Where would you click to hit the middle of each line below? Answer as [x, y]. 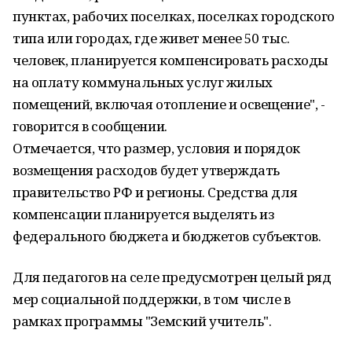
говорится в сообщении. [90, 126]
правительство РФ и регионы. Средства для [155, 192]
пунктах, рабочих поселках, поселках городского [174, 16]
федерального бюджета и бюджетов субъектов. [167, 236]
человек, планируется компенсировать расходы [170, 60]
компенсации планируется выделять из [143, 214]
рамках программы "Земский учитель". [142, 321]
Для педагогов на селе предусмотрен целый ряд [172, 277]
